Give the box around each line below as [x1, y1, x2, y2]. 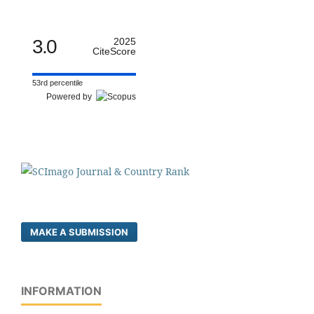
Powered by [46, 92, 96, 102]
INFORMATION [21, 284, 102, 299]
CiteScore [93, 46, 136, 57]
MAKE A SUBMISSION [30, 226, 128, 238]
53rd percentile [32, 78, 83, 88]
